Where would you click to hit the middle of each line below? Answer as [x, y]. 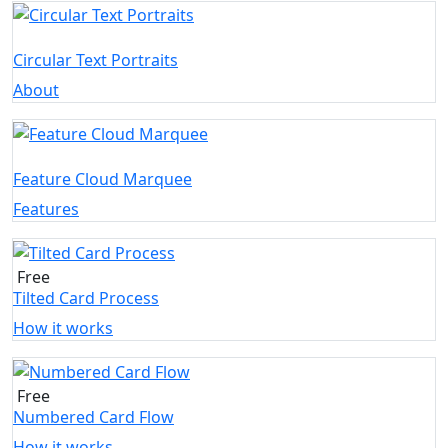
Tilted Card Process [86, 297]
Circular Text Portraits [95, 60]
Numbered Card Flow [93, 416]
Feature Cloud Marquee [102, 179]
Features [46, 209]
